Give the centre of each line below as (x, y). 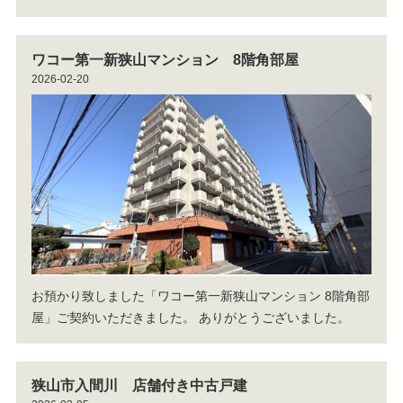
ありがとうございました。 (274, 317)
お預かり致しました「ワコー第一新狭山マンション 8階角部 (200, 296)
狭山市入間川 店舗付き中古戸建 (139, 386)
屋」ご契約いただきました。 (115, 317)
